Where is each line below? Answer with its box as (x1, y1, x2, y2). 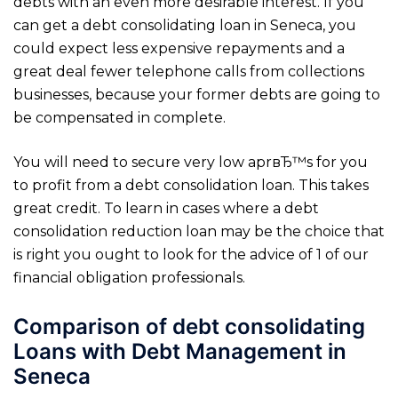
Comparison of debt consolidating (13, 314, 365, 340)
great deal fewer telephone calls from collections (13, 62, 364, 80)
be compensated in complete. (13, 108, 226, 126)
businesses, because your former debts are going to (13, 85, 380, 103)
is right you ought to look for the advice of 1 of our (13, 245, 369, 263)
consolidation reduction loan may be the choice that (13, 222, 385, 240)
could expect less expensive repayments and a (13, 39, 345, 57)
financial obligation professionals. (13, 268, 245, 286)
